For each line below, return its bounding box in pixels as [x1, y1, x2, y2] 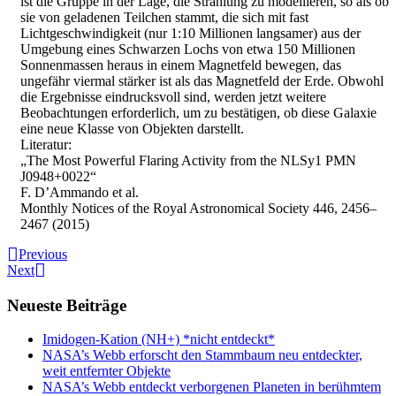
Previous [19, 246, 67, 262]
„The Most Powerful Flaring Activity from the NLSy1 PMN [20, 152, 356, 168]
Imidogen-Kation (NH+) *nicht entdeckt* [42, 331, 275, 347]
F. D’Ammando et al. [20, 184, 139, 200]
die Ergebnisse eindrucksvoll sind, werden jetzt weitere [20, 88, 326, 104]
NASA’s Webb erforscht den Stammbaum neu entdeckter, [42, 347, 362, 363]
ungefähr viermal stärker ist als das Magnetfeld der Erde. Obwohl [20, 72, 384, 88]
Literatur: [20, 136, 72, 152]
